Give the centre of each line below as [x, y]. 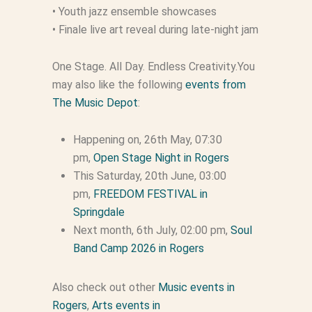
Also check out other [105, 288]
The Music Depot [95, 103]
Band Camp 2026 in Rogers [138, 249]
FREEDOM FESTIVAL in [150, 194]
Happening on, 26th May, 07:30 [147, 140]
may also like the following [118, 85]
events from [215, 85]
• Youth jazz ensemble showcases [134, 12]
